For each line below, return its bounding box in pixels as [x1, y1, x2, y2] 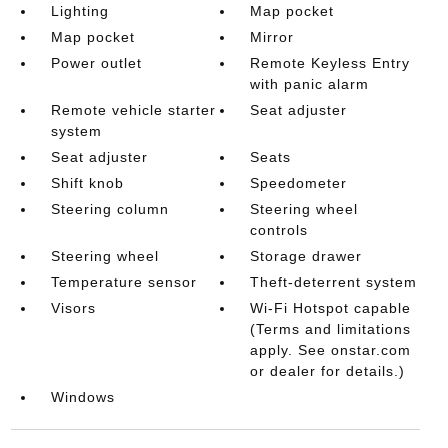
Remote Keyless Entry [250, 54, 411, 71]
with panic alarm [250, 75, 370, 92]
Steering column [50, 200, 169, 217]
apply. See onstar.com [250, 341, 412, 358]
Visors [50, 299, 96, 316]
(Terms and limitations [250, 320, 412, 337]
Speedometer [250, 174, 348, 191]
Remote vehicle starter [50, 101, 216, 118]
